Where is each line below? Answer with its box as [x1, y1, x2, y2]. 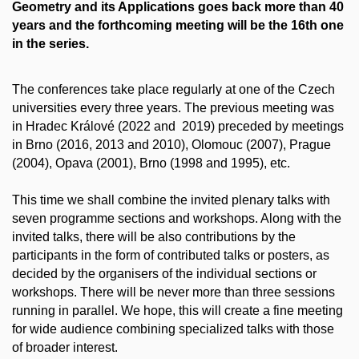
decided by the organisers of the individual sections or [12, 266, 317, 280]
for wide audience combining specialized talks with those [12, 321, 334, 336]
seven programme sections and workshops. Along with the [12, 211, 341, 225]
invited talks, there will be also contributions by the [12, 229, 296, 244]
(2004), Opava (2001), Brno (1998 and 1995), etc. [12, 155, 290, 170]
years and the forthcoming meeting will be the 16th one [12, 18, 344, 33]
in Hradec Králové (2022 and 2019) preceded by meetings [12, 119, 344, 133]
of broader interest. [12, 340, 118, 354]
